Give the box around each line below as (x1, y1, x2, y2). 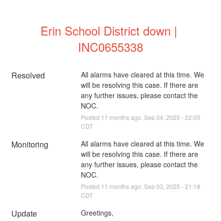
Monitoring (11, 138, 49, 150)
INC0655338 (78, 37, 143, 55)
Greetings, (80, 207, 113, 218)
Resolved (11, 69, 45, 81)
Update (11, 207, 37, 219)
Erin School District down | (40, 21, 177, 39)
